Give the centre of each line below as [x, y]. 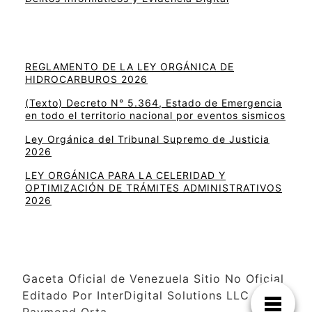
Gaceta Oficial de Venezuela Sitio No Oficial [153, 279]
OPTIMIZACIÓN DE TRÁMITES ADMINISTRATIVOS [154, 188]
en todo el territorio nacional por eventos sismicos [155, 116]
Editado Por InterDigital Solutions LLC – [141, 296]
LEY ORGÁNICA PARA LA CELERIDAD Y [125, 175]
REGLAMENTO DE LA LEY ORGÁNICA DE [130, 67]
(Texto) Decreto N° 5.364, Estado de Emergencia [154, 103]
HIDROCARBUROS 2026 [86, 79]
